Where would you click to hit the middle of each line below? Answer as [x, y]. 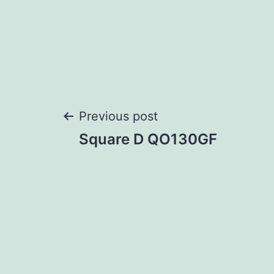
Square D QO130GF [148, 139]
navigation [132, 162]
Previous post [118, 117]
